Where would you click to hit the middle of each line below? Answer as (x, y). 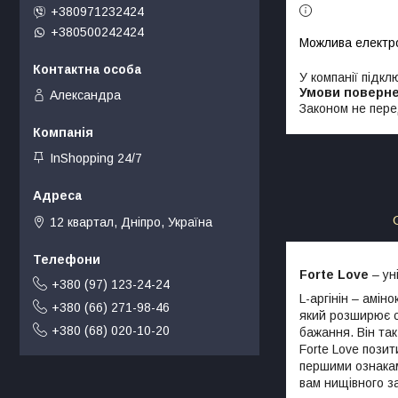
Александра (85, 95)
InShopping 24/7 (96, 159)
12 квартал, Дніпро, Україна (131, 222)
